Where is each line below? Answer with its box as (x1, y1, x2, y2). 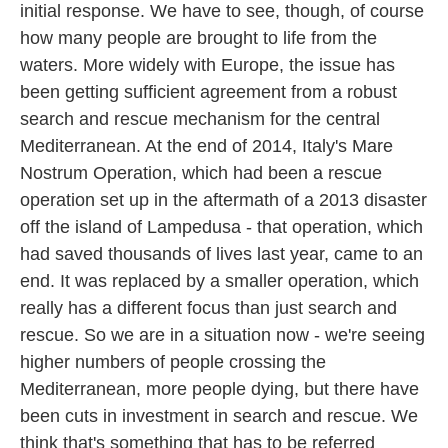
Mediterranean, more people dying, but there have (20, 379, 419, 399)
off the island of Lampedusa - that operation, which (20, 217, 423, 237)
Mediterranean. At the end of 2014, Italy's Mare (20, 136, 393, 156)
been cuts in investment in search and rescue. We (20, 406, 418, 426)
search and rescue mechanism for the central (20, 109, 380, 129)
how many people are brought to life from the (20, 28, 377, 48)
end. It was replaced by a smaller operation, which (20, 271, 419, 291)
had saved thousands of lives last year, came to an (20, 244, 423, 264)
